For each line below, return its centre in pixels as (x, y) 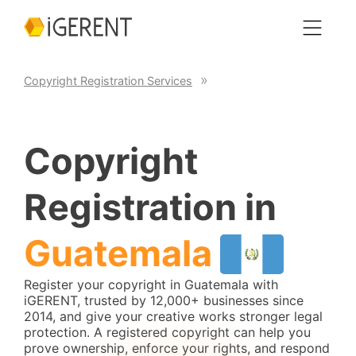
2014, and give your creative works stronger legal (173, 316)
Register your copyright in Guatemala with (151, 284)
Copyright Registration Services (108, 80)
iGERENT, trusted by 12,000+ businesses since (164, 300)
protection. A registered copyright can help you (167, 332)
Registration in (150, 207)
